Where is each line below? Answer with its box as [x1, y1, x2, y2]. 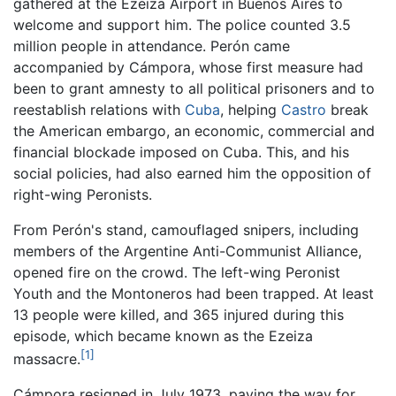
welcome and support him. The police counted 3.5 [13, 15, 351, 34]
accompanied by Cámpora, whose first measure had [13, 57, 363, 76]
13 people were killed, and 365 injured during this [13, 305, 344, 324]
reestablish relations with [13, 100, 185, 118]
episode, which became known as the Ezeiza [13, 326, 313, 345]
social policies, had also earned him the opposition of [13, 164, 371, 182]
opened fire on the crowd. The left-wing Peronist [13, 263, 340, 281]
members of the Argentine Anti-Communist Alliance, [13, 241, 362, 260]
